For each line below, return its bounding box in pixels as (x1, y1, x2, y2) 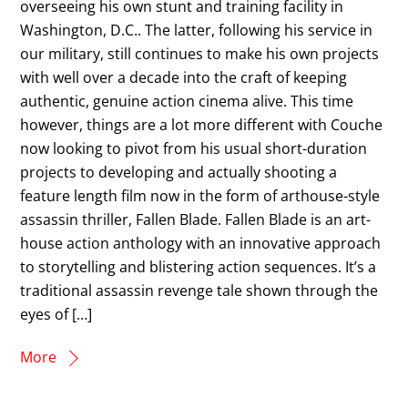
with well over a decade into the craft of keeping (20, 66, 348, 87)
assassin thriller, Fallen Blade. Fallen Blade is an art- (20, 209, 372, 229)
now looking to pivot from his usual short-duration (20, 138, 368, 158)
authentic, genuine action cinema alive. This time (20, 90, 354, 111)
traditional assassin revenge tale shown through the (20, 280, 379, 301)
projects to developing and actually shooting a (20, 161, 338, 182)
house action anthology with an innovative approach (20, 232, 382, 253)
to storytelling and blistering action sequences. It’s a (20, 256, 377, 277)
